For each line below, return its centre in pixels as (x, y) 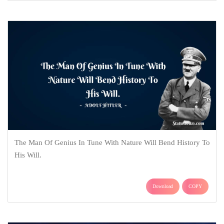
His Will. (28, 155)
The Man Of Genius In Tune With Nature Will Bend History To (112, 143)
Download (163, 186)
